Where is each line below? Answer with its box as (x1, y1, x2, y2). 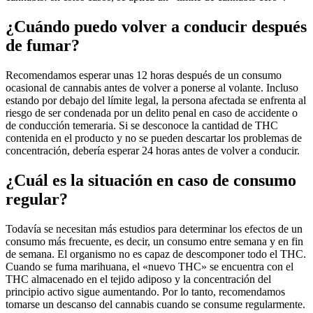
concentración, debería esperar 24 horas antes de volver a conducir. (6, 145, 300, 157)
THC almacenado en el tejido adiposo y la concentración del (6, 272, 271, 285)
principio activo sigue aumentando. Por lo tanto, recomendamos (6, 285, 285, 298)
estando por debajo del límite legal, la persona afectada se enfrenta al (6, 94, 306, 107)
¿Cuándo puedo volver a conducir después (6, 17, 307, 36)
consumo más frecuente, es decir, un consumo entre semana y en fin (6, 235, 303, 247)
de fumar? (6, 36, 80, 55)
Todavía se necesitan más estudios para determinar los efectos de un (6, 222, 303, 235)
